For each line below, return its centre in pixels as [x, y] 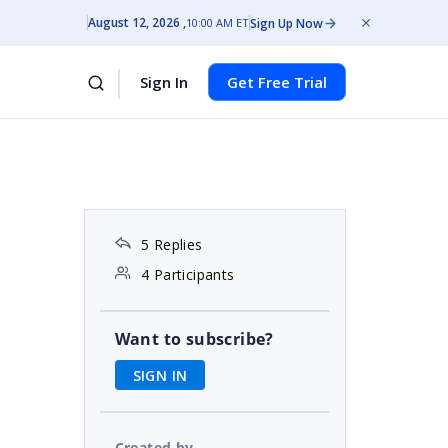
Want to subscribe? [194, 339]
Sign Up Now [286, 23]
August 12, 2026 [134, 22]
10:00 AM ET [217, 22]
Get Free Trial [277, 82]
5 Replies [171, 244]
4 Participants [187, 274]
